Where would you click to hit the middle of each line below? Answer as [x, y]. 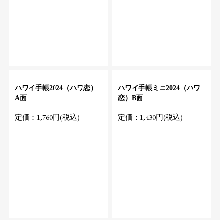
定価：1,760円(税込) [47, 117]
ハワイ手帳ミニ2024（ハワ [159, 88]
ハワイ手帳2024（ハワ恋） [56, 88]
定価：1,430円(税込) [151, 117]
